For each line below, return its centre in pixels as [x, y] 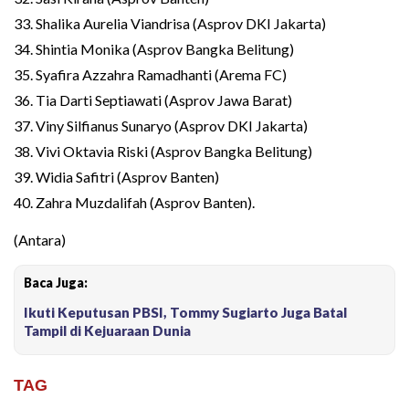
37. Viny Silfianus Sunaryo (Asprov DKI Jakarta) [161, 125]
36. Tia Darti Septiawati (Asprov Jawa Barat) [153, 100]
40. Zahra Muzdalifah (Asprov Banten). [134, 202]
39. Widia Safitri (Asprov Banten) [116, 176]
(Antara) [40, 239]
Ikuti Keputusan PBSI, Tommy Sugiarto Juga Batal [185, 312]
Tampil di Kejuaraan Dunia [107, 330]
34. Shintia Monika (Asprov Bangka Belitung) [154, 48]
